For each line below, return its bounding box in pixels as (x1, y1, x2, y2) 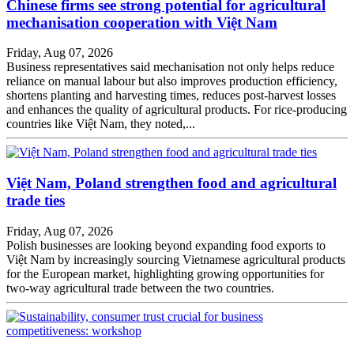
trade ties (6, 192, 65, 209)
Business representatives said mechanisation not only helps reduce (6, 60, 334, 74)
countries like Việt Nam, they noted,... (6, 117, 195, 131)
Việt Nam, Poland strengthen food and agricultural (6, 175, 337, 192)
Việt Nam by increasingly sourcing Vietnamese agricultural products (6, 252, 345, 266)
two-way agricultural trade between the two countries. (6, 281, 274, 295)
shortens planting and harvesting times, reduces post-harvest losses (6, 88, 336, 103)
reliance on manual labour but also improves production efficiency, (6, 74, 337, 88)
